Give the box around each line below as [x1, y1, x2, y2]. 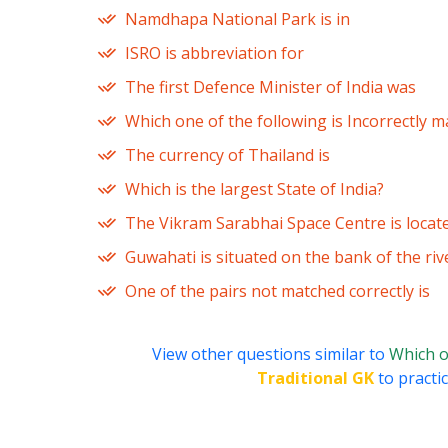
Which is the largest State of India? [125, 178, 384, 201]
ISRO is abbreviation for [125, 42, 304, 65]
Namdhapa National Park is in [125, 8, 350, 31]
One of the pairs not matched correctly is [125, 280, 430, 303]
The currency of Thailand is [125, 144, 330, 167]
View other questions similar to [151, 343, 389, 366]
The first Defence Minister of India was [125, 76, 416, 99]
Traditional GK [257, 367, 374, 390]
